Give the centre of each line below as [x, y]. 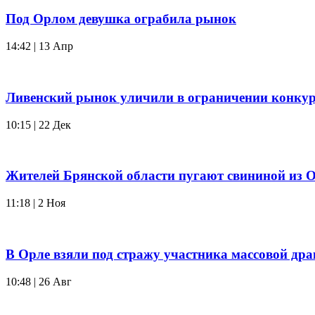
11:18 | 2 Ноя [36, 203]
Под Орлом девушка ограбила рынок [121, 19]
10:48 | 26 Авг [39, 281]
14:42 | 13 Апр [39, 46]
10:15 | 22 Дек [38, 124]
